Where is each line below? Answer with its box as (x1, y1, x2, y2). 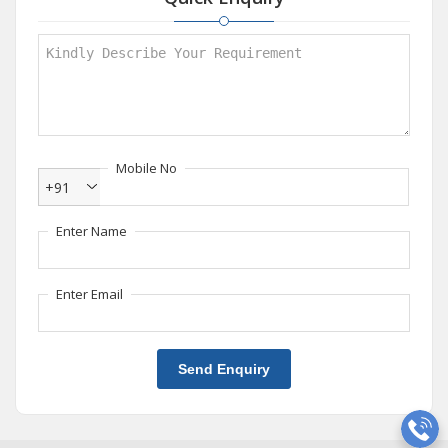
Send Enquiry (178, 361, 270, 377)
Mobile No (116, 159, 177, 177)
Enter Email (56, 285, 123, 303)
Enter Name (56, 222, 127, 240)
